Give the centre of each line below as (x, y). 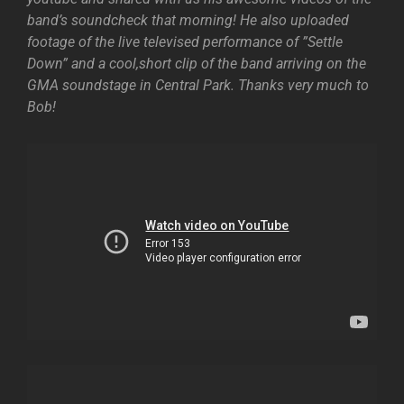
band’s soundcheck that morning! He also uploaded (188, 20)
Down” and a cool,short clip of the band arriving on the (197, 64)
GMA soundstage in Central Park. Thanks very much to (198, 85)
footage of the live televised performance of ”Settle (185, 42)
